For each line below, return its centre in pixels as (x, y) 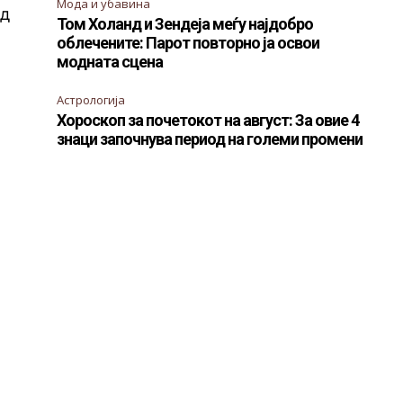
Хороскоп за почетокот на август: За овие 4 (208, 120)
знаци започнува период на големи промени (210, 139)
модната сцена (110, 61)
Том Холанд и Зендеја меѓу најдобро (185, 23)
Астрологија (91, 99)
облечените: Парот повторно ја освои (188, 42)
